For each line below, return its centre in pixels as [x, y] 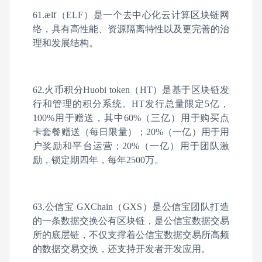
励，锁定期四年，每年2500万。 [98, 160]
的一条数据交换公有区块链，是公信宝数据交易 [131, 221]
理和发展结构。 [65, 43]
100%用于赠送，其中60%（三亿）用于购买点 [131, 118]
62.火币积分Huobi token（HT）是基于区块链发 [131, 90]
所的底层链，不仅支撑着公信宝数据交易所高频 [131, 235]
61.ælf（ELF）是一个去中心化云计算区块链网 [131, 15]
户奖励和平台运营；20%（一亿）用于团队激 [131, 146]
